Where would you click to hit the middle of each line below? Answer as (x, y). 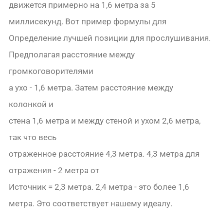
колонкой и (31, 104)
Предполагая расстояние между (72, 55)
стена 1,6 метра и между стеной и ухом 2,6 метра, (105, 121)
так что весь (33, 137)
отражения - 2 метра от (54, 171)
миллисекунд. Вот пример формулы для (88, 22)
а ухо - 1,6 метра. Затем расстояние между (91, 88)
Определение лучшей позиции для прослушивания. (110, 38)
